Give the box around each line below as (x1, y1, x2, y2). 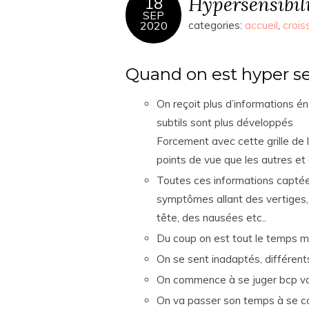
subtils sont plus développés (157, 116, 293, 129)
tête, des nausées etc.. (157, 211, 266, 224)
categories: (188, 19, 245, 32)
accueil (245, 19, 278, 32)
